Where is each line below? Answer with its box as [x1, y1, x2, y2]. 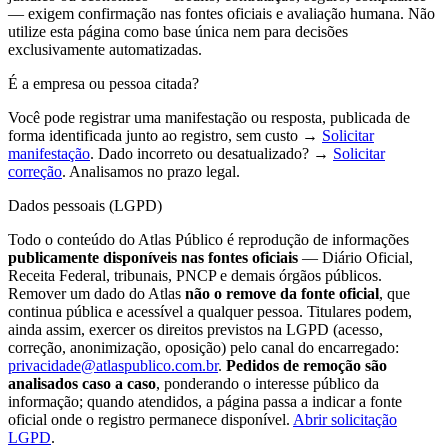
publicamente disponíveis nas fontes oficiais [8, 249, 298, 267]
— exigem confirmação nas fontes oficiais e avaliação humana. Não [8, 5, 435, 23]
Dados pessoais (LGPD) [8, 197, 162, 215]
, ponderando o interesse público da [156, 375, 379, 393]
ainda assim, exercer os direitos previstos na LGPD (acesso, [8, 321, 383, 339]
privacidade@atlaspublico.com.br [8, 357, 218, 375]
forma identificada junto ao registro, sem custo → [8, 127, 318, 145]
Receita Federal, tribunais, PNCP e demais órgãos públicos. [8, 267, 382, 285]
